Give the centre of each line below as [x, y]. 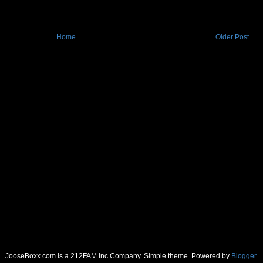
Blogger [244, 256]
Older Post [232, 37]
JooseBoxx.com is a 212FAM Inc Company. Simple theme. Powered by [118, 256]
